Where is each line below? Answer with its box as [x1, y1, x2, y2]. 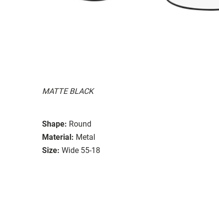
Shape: [42, 119, 67, 129]
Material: [42, 132, 74, 142]
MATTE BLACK [42, 86, 93, 96]
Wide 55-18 [62, 145, 100, 155]
